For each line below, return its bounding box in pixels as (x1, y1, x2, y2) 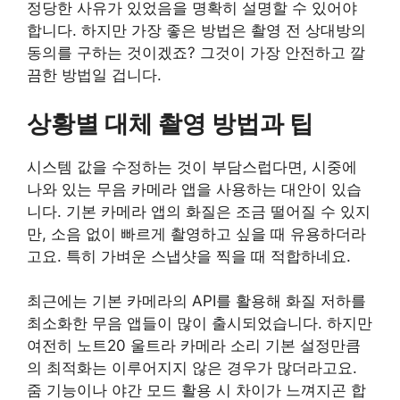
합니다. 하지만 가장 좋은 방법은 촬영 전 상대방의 (27, 21, 366, 40)
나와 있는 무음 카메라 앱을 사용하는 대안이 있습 (27, 179, 362, 198)
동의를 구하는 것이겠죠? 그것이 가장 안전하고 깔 (27, 44, 365, 62)
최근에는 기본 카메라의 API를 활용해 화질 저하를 (27, 292, 366, 311)
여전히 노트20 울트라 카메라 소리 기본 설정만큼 (27, 337, 361, 355)
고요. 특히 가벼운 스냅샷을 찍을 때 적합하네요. (27, 246, 351, 265)
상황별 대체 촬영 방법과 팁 (27, 108, 313, 138)
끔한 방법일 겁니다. (27, 66, 162, 85)
